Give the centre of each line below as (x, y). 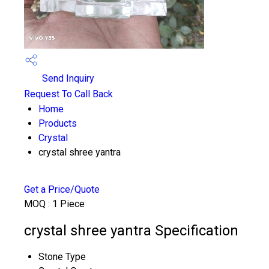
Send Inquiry (67, 79)
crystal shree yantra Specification (131, 230)
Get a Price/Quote (62, 189)
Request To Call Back (68, 94)
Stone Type (62, 256)
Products (58, 123)
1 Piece (68, 204)
